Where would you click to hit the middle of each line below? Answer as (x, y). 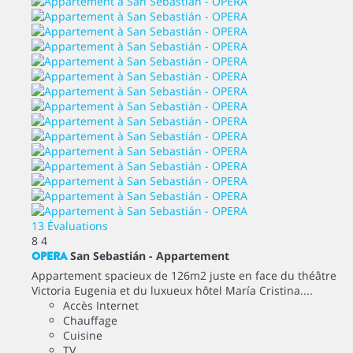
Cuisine (83, 335)
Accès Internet (101, 305)
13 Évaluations (70, 225)
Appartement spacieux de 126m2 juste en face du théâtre (184, 275)
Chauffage (90, 320)
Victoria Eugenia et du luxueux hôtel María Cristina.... (172, 290)
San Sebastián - (113, 255)
